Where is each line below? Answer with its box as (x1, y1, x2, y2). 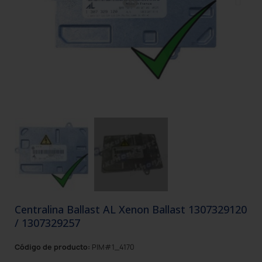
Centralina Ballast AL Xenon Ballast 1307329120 (15, 202, 247, 216)
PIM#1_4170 (92, 242, 135, 252)
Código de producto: (15, 242, 90, 252)
